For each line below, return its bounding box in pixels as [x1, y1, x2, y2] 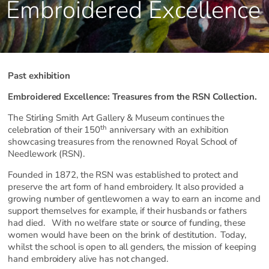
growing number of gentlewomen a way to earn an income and [8, 193, 261, 205]
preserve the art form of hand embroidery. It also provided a [8, 181, 244, 193]
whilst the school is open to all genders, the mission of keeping [8, 241, 257, 253]
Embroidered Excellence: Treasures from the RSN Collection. [8, 91, 257, 103]
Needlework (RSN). [8, 148, 85, 160]
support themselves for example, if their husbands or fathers [8, 205, 247, 217]
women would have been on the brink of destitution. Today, [8, 229, 246, 241]
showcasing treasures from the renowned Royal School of [8, 136, 238, 148]
